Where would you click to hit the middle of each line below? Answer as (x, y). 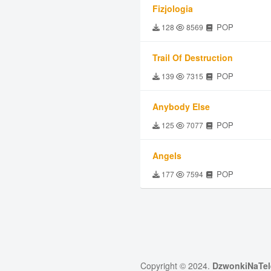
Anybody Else (181, 106)
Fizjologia (173, 8)
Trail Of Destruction (193, 57)
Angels (167, 155)
